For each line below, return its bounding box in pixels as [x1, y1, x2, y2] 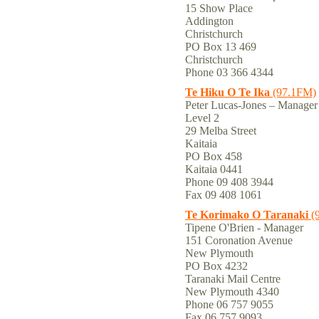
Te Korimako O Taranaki [185, 209, 308, 221]
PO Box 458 [185, 150, 242, 162]
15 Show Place [185, 2, 253, 14]
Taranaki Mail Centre [185, 273, 281, 285]
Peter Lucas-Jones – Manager [185, 99, 318, 111]
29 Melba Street [185, 125, 256, 137]
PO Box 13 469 [185, 41, 256, 53]
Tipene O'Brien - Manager [185, 221, 303, 234]
